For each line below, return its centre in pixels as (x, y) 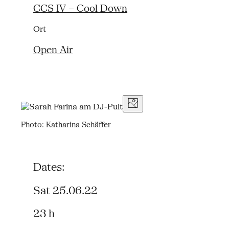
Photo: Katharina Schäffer (66, 125)
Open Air (53, 50)
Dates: (49, 167)
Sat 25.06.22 (66, 191)
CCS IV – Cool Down (81, 9)
